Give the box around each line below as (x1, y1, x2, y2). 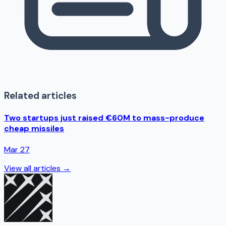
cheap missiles (4, 123, 64, 134)
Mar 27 (4, 144, 30, 155)
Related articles (4, 89, 77, 102)
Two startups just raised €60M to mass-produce (4, 112, 204, 124)
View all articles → (4, 163, 71, 174)
